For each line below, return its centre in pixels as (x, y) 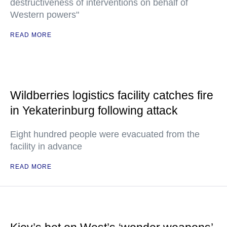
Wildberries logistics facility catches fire (112, 95)
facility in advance (46, 146)
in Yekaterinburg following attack (94, 110)
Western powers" (45, 15)
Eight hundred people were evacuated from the (105, 134)
